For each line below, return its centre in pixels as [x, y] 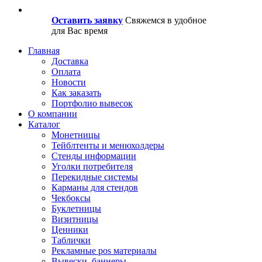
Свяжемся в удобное [166, 20]
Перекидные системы [95, 177]
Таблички [71, 240]
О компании [53, 114]
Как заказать [76, 93]
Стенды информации [94, 156]
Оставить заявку [87, 20]
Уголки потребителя [92, 166]
